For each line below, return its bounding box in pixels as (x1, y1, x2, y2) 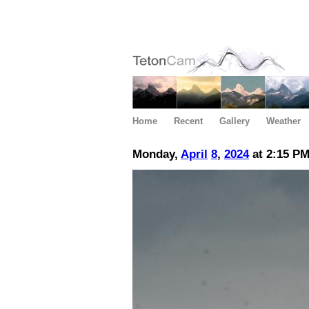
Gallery (219, 116, 250, 126)
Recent (174, 116, 203, 126)
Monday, (132, 148, 181, 161)
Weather (266, 116, 301, 126)
